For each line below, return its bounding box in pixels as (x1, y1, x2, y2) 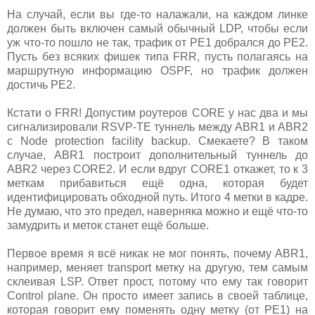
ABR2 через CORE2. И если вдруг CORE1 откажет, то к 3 (7, 163, 308, 176)
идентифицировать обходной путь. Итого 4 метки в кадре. (7, 191, 308, 204)
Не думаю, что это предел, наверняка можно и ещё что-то (7, 205, 308, 218)
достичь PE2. (7, 79, 75, 91)
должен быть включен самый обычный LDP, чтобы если (7, 22, 308, 35)
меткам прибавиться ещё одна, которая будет (7, 177, 308, 190)
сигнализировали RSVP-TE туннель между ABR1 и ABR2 (7, 121, 308, 134)
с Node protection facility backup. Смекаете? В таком (7, 135, 308, 148)
